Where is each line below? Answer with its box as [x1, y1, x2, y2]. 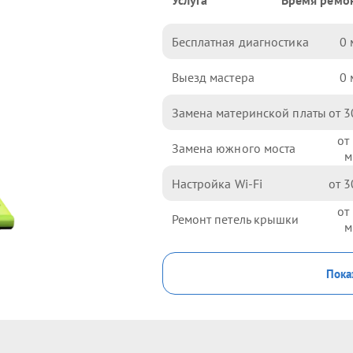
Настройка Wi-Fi [171, 175, 263, 191]
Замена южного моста [171, 139, 296, 156]
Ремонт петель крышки [171, 210, 299, 227]
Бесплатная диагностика [171, 33, 309, 50]
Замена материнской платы [171, 104, 326, 121]
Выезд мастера [171, 69, 255, 85]
